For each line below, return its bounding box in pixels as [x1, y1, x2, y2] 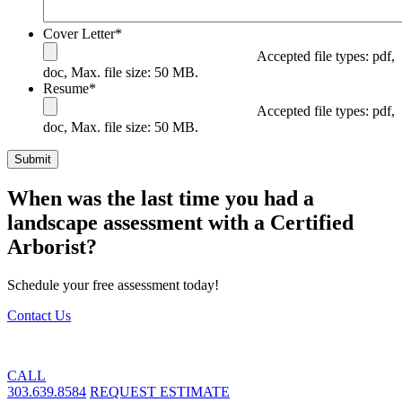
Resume [43, 80, 89, 96]
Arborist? [7, 234, 97, 258]
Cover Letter [43, 25, 115, 41]
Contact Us [7, 307, 71, 323]
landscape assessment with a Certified [7, 210, 354, 234]
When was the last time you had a [7, 186, 314, 210]
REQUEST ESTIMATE [90, 383, 230, 399]
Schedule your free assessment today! [7, 276, 219, 293]
